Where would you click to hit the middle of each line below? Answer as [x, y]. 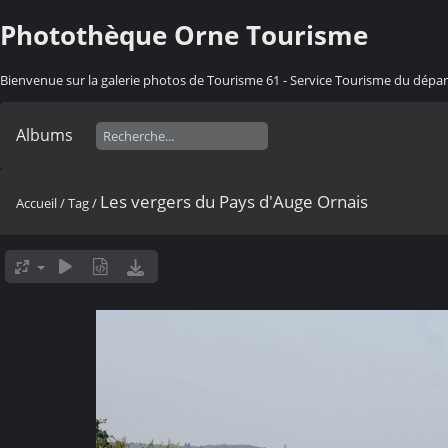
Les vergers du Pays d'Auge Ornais [234, 201]
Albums [44, 134]
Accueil [36, 202]
